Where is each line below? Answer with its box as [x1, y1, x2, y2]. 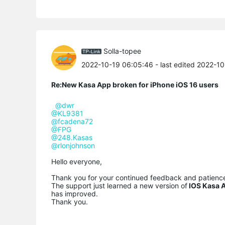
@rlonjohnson [51, 141, 95, 150]
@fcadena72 [51, 117, 93, 126]
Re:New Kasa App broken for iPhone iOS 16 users [51, 80, 218, 89]
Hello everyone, [51, 157, 104, 166]
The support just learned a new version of [51, 181, 187, 190]
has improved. [51, 189, 100, 198]
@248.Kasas [51, 133, 92, 142]
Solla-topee [103, 46, 141, 55]
